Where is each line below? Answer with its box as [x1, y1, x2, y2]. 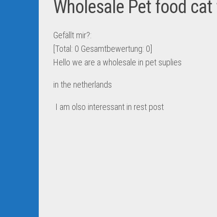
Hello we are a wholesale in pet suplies [53, 57, 182, 67]
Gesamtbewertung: [79, 44, 146, 54]
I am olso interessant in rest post [53, 102, 166, 112]
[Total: [53, 44, 75, 54]
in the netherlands [53, 79, 114, 90]
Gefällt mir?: [53, 30, 92, 40]
